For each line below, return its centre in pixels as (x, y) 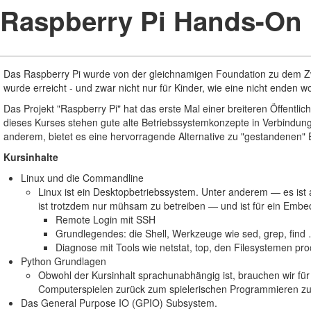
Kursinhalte (31, 157)
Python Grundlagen (64, 261)
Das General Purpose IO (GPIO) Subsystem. (119, 302)
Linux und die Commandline (82, 177)
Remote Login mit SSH (106, 219)
